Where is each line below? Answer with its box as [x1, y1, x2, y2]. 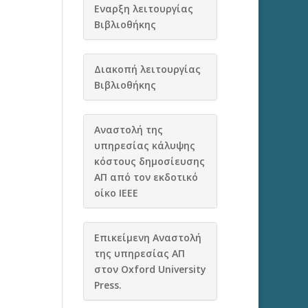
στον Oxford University [93, 263, 206, 276]
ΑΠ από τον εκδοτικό [93, 170, 198, 184]
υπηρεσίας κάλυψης [93, 139, 195, 152]
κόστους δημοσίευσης [93, 155, 205, 168]
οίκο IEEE [93, 186, 138, 199]
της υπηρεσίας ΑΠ [93, 247, 185, 260]
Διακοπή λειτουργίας [93, 63, 201, 76]
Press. [93, 278, 122, 291]
